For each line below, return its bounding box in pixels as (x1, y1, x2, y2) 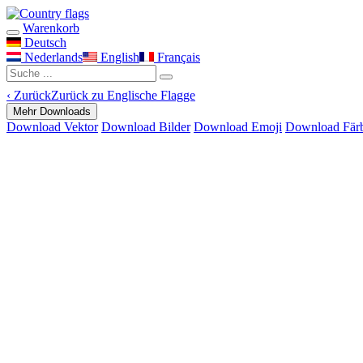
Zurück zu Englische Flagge (51, 88, 195, 102)
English (97, 50, 139, 64)
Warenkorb (23, 21, 79, 35)
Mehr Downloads (13, 105, 91, 117)
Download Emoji (194, 120, 282, 134)
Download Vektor (6, 120, 98, 134)
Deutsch (21, 36, 66, 49)
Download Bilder (101, 120, 190, 134)
